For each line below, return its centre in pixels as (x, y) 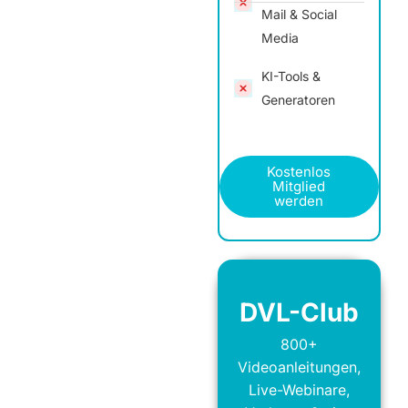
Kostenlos (299, 171)
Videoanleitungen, (299, 367)
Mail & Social (299, 14)
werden (299, 200)
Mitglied (299, 186)
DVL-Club (299, 312)
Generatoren (298, 99)
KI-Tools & (291, 76)
